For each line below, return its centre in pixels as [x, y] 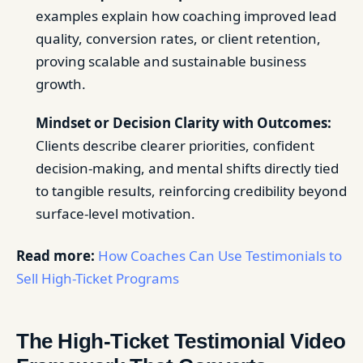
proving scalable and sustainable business [171, 61]
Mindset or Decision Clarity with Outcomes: [184, 123]
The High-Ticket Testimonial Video [181, 341]
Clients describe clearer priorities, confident [175, 145]
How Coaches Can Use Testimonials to [220, 256]
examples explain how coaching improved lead [186, 16]
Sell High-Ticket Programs [98, 278]
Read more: [56, 256]
